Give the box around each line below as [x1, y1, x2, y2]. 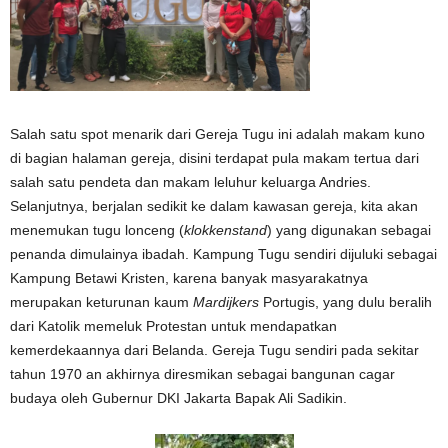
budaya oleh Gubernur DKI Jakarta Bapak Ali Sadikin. [10, 389, 351, 406]
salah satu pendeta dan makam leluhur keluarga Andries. [10, 173, 371, 190]
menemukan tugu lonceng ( [10, 221, 184, 238]
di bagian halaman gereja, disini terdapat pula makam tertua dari [10, 149, 419, 166]
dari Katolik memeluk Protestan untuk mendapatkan [10, 317, 337, 334]
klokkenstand [184, 221, 267, 238]
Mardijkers [193, 293, 259, 310]
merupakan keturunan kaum [10, 293, 193, 310]
